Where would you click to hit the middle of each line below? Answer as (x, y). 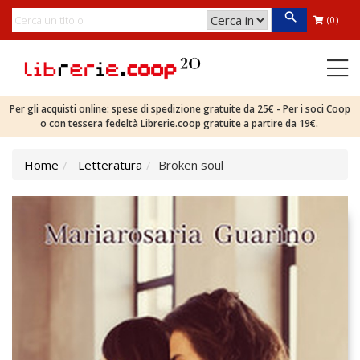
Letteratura (110, 165)
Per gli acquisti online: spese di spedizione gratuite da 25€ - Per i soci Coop (180, 109)
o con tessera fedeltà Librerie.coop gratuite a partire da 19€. (180, 123)
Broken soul (191, 165)
